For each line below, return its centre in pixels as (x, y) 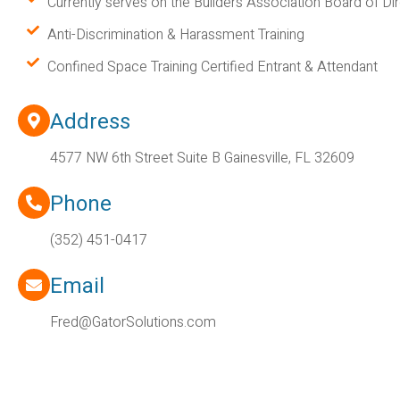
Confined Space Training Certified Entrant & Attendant (212, 67)
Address (90, 121)
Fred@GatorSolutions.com (133, 322)
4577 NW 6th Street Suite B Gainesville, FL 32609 (202, 158)
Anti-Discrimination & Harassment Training (175, 34)
